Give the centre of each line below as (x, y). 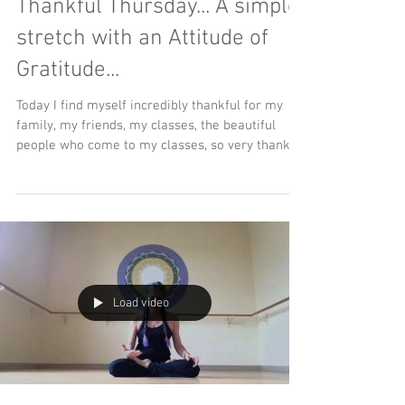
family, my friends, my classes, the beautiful (146, 126)
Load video (141, 303)
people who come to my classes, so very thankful (161, 146)
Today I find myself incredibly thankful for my (150, 106)
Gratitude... (68, 71)
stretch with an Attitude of (142, 39)
